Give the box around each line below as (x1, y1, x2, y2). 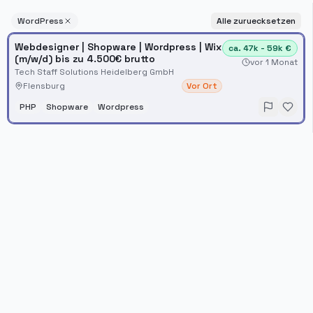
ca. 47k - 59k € (228, 43, 291, 54)
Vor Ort (187, 80, 217, 92)
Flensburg (23, 80, 65, 92)
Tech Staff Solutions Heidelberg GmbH (15, 66, 174, 78)
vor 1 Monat (250, 57, 298, 68)
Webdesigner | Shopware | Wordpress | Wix (15, 41, 221, 53)
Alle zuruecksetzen (217, 15, 296, 27)
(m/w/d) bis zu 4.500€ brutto (15, 52, 155, 65)
